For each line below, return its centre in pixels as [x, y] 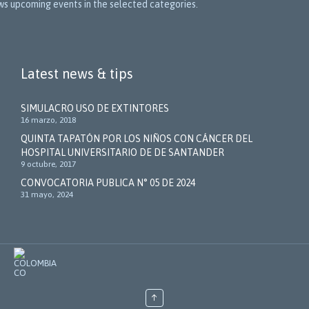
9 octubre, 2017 [48, 164]
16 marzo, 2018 [48, 120]
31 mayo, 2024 [47, 194]
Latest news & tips [77, 73]
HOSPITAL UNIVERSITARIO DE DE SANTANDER [122, 152]
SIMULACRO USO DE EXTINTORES [95, 108]
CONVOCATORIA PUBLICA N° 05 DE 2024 [108, 182]
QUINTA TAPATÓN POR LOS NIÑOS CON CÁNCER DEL [137, 138]
